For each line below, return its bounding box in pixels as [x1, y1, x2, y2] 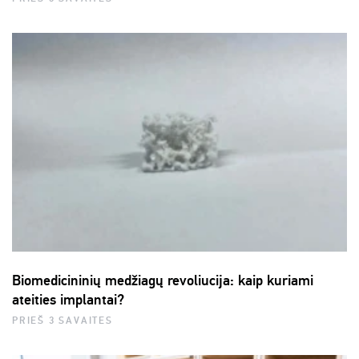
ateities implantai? [12, 291, 124, 309]
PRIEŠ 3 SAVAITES [12, 314, 113, 327]
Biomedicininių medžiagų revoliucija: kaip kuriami [12, 272, 313, 290]
